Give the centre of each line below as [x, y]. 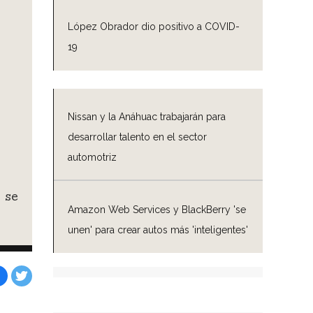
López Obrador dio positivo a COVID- [154, 27]
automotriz [92, 158]
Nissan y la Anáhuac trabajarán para [147, 117]
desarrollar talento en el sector [137, 137]
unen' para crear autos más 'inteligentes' [158, 230]
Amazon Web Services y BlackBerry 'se [157, 209]
